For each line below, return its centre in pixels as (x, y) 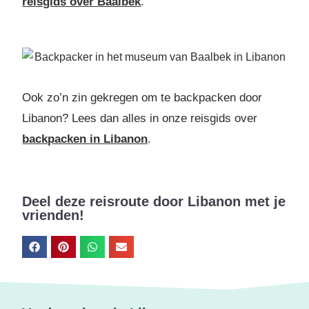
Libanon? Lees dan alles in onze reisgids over (140, 119)
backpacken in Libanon (85, 139)
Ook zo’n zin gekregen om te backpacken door (142, 98)
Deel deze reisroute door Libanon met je (154, 202)
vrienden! (53, 216)
